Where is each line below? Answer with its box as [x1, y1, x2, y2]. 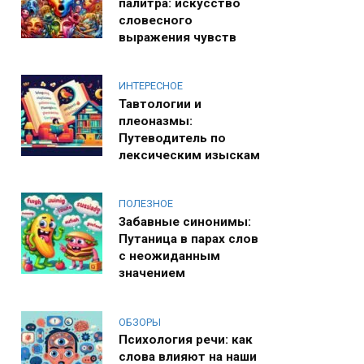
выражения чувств [119, 29, 236, 45]
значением [119, 265, 185, 280]
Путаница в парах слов [119, 231, 258, 246]
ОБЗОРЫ [119, 315, 161, 328]
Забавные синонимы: [119, 214, 251, 229]
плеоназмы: [119, 113, 193, 128]
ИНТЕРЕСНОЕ [119, 80, 183, 93]
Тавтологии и [119, 96, 201, 111]
